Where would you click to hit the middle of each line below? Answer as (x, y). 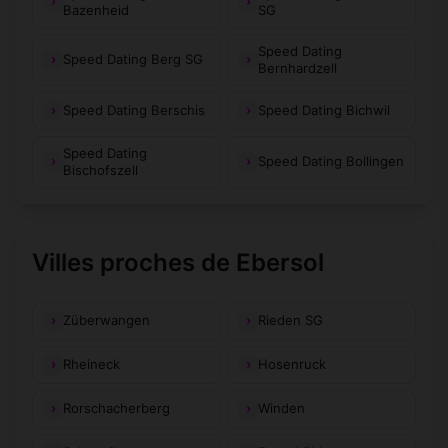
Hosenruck (292, 364)
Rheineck (91, 364)
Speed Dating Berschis (134, 110)
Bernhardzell (297, 67)
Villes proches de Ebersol (178, 262)
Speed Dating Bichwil (324, 110)
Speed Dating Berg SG (133, 59)
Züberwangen (106, 320)
